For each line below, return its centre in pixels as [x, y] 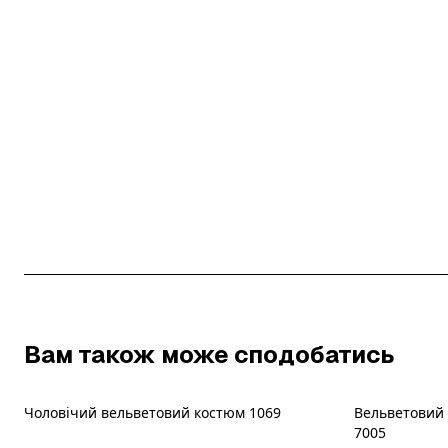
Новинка [401, 424]
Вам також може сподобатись [209, 354]
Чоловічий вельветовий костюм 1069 [152, 412]
